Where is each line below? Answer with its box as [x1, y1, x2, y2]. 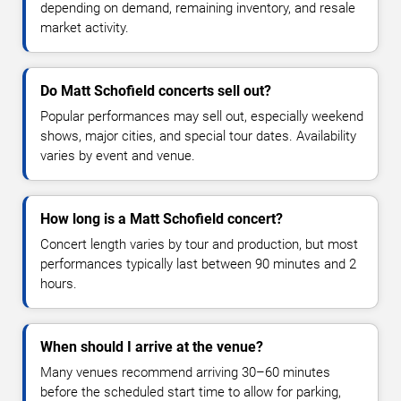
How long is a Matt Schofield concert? [40, 209, 283, 227]
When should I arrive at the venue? [40, 337, 263, 355]
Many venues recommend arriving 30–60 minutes [40, 363, 330, 380]
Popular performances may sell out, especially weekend [40, 107, 363, 124]
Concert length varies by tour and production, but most [40, 235, 358, 252]
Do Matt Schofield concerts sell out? [40, 81, 271, 99]
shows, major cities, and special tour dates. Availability [40, 127, 356, 144]
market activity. [40, 19, 129, 36]
